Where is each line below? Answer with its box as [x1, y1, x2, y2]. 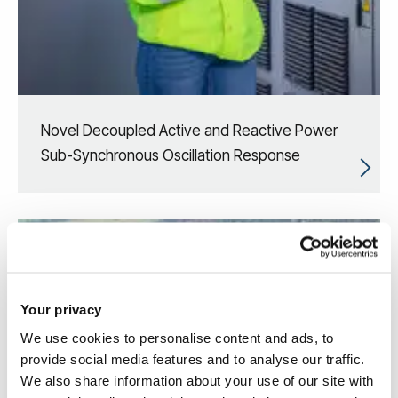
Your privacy [20, 301, 101, 317]
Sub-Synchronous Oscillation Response [41, 147, 300, 165]
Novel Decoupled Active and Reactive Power [41, 122, 338, 140]
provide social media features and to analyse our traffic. [20, 351, 365, 366]
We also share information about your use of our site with [20, 372, 374, 387]
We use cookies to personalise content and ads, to [20, 330, 334, 345]
